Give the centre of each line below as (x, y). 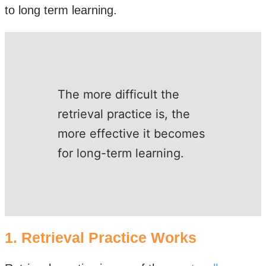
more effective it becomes (131, 134)
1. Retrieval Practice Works (101, 237)
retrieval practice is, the (124, 114)
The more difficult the (118, 94)
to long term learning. (61, 10)
